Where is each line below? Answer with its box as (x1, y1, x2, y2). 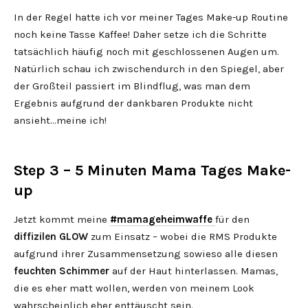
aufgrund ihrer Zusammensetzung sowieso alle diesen (14, 247, 278, 260)
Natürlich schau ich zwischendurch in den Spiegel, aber (14, 63, 284, 75)
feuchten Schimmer (14, 265, 109, 277)
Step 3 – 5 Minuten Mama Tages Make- (14, 162, 291, 179)
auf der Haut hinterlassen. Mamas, (109, 265, 278, 277)
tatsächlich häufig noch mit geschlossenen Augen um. (14, 45, 279, 58)
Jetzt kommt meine (14, 213, 110, 225)
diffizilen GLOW (14, 230, 88, 243)
